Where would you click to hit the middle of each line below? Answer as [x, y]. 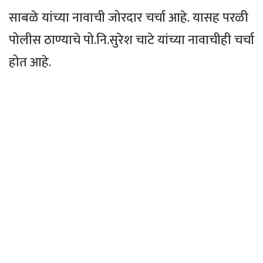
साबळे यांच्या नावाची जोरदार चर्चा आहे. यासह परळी [129, 18]
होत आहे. [30, 63]
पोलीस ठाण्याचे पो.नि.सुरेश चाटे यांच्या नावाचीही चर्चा [131, 41]
